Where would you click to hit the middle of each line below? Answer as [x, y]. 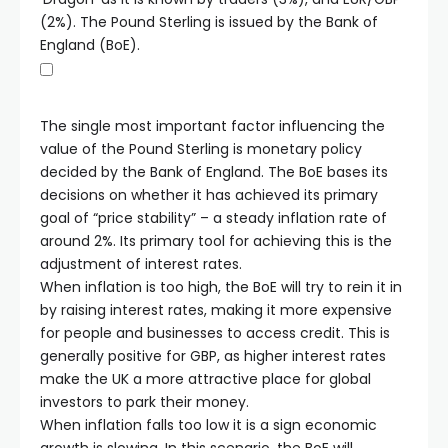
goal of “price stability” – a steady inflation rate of [213, 218]
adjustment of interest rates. [141, 264]
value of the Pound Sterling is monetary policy [201, 149]
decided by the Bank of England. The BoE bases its [214, 172]
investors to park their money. [144, 402]
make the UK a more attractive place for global [205, 379]
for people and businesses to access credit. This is [215, 333]
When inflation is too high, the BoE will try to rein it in [221, 287]
